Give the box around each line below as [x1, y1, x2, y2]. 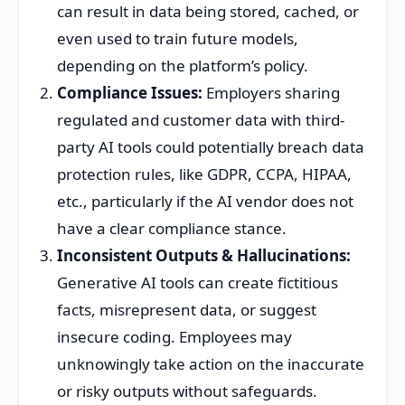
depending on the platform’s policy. [57, 55, 308, 76]
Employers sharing [202, 82, 340, 103]
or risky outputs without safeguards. [57, 381, 317, 401]
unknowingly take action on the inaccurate [57, 353, 364, 374]
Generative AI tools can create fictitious [57, 272, 338, 293]
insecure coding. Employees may [57, 326, 292, 347]
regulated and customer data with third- [57, 109, 344, 130]
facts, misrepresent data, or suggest [57, 299, 316, 320]
